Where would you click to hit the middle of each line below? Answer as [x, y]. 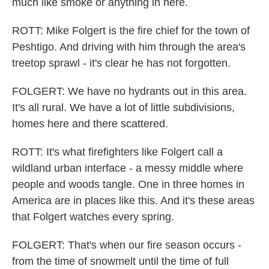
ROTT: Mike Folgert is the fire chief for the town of [131, 31]
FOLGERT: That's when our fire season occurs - [127, 245]
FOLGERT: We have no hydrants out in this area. [129, 91]
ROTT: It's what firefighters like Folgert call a [117, 152]
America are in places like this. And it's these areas [133, 201]
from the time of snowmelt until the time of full [120, 261]
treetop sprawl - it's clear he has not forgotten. [121, 63]
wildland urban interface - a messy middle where [128, 168]
